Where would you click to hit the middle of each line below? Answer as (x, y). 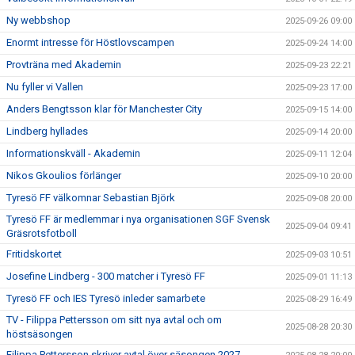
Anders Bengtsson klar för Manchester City (104, 109)
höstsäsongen (40, 334)
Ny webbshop (38, 20)
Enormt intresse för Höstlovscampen (90, 42)
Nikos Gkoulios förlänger (64, 176)
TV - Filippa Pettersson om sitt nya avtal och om (114, 320)
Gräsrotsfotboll (42, 233)
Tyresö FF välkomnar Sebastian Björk (91, 198)
